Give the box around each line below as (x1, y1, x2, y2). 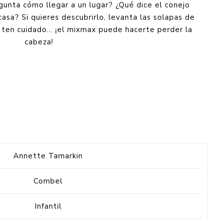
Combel (34, 176, 63, 186)
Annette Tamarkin (13, 150, 83, 161)
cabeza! (25, 37, 54, 47)
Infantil (35, 201, 62, 211)
